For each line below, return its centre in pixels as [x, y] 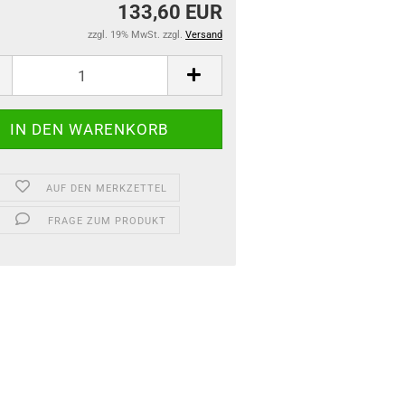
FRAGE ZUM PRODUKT [107, 221]
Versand [204, 35]
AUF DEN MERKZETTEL [107, 188]
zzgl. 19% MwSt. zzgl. [137, 35]
